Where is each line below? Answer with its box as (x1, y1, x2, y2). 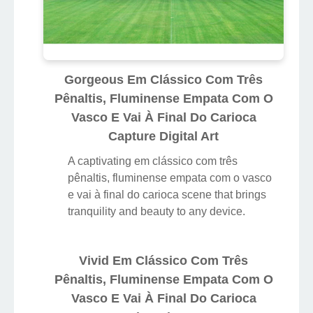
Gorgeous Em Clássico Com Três (64, 72, 263, 87)
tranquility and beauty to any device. (68, 205, 245, 217)
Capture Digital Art (108, 129, 219, 143)
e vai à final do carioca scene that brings (68, 188, 266, 201)
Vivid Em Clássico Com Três (79, 253, 248, 268)
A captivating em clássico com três (68, 154, 238, 167)
